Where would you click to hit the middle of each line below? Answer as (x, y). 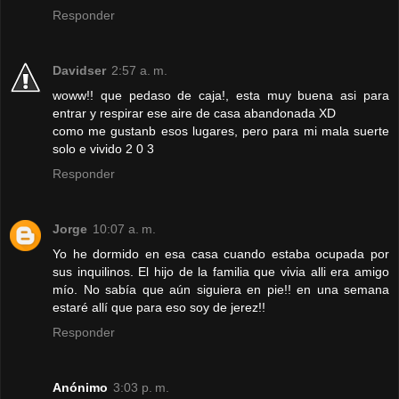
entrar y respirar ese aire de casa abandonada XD (194, 114)
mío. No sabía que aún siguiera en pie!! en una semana (221, 289)
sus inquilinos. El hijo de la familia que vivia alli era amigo (221, 272)
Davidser (79, 71)
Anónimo (80, 387)
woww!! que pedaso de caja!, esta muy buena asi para (221, 96)
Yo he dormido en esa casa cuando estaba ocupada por (221, 254)
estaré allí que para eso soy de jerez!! (159, 307)
